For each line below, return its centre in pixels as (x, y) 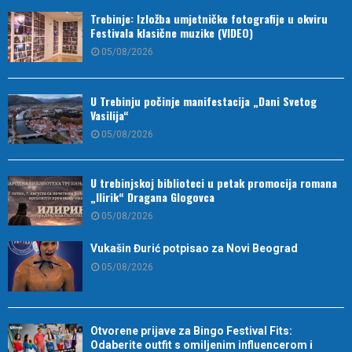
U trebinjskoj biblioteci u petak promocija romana (214, 183)
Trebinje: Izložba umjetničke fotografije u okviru (209, 19)
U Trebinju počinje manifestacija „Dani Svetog (203, 101)
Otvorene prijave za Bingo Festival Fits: (191, 330)
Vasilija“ (110, 115)
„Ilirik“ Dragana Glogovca (152, 197)
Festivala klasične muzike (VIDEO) (172, 33)
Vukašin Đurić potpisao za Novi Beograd (194, 249)
